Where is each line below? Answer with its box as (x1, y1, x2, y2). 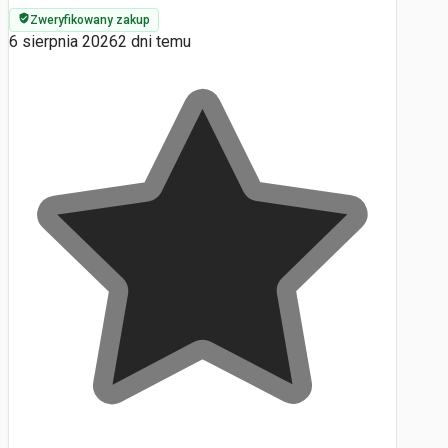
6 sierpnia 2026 (9, 32, 118, 52)
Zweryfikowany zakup (30, 13, 150, 28)
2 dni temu (118, 32, 191, 52)
